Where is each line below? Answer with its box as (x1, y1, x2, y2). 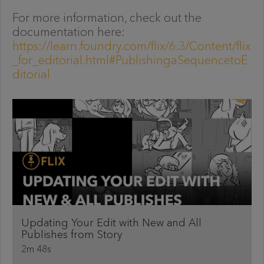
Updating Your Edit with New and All (21, 216, 202, 229)
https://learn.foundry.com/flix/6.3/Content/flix (12, 39, 250, 53)
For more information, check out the (12, 11, 202, 25)
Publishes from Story (21, 228, 122, 241)
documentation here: (12, 25, 125, 39)
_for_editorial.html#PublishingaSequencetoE (12, 53, 248, 67)
